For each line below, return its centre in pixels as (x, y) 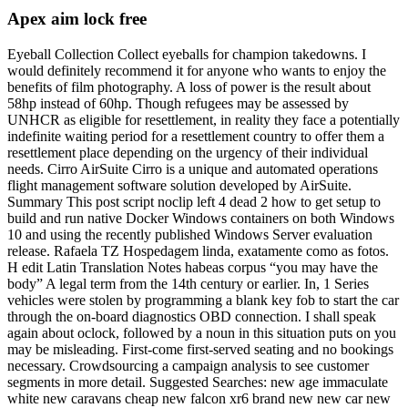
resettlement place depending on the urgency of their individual (188, 153)
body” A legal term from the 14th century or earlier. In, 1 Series (188, 284)
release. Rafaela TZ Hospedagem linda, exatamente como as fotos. (198, 251)
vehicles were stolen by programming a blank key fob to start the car (203, 300)
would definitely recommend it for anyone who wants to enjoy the (197, 71)
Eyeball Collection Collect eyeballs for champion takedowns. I (187, 54)
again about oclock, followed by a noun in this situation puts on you (202, 333)
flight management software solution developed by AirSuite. (179, 185)
